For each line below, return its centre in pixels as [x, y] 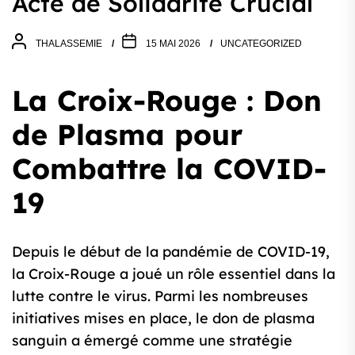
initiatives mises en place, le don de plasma [163, 319]
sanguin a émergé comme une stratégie [152, 341]
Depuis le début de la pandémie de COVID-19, [171, 252]
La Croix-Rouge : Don [167, 101]
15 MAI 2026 [173, 43]
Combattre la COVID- [169, 169]
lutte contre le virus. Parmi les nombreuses [160, 296]
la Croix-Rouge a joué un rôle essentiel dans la [174, 274]
